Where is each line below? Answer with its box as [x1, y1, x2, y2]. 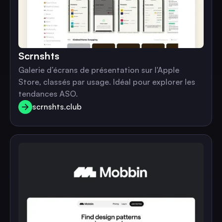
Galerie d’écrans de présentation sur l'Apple [18, 64, 179, 75]
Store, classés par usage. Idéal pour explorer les [18, 76, 195, 87]
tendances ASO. [18, 88, 78, 99]
